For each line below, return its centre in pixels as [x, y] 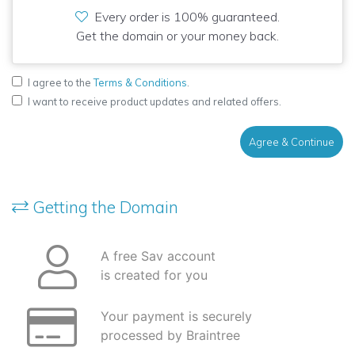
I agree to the [61, 82]
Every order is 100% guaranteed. [187, 17]
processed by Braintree [170, 335]
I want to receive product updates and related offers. [155, 101]
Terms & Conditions [140, 82]
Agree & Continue [292, 141]
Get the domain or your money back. [177, 36]
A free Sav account [158, 256]
